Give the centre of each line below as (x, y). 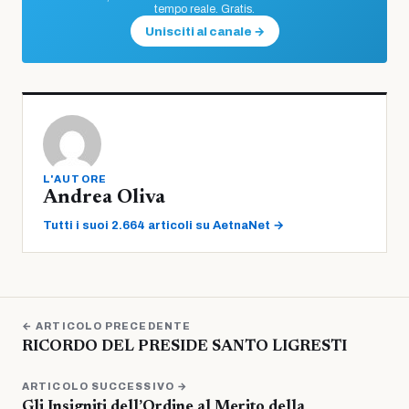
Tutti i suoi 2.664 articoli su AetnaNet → (163, 226)
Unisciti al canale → (204, 32)
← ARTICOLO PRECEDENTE (107, 326)
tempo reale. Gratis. (204, 10)
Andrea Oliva (104, 199)
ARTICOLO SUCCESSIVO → (105, 387)
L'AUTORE (75, 179)
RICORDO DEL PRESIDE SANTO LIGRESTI (184, 348)
